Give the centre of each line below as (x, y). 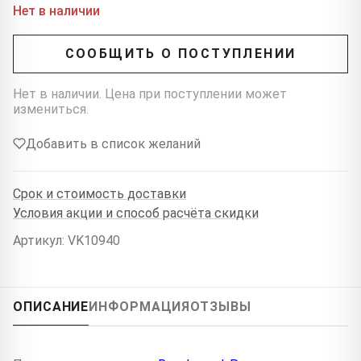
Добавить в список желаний (113, 143)
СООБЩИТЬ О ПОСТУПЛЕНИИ (180, 54)
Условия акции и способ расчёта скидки (136, 214)
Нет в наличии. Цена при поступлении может (150, 93)
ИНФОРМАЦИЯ (140, 306)
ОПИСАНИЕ (51, 306)
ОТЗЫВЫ (221, 306)
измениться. (51, 109)
